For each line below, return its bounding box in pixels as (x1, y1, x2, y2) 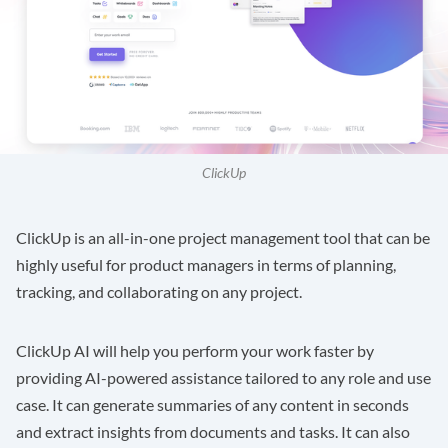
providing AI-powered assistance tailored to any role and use (16, 367, 431, 387)
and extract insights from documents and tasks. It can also (16, 421, 410, 441)
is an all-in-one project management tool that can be (71, 227, 430, 247)
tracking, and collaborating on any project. (16, 281, 302, 301)
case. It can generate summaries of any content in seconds (16, 394, 409, 414)
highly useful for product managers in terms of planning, (16, 254, 396, 274)
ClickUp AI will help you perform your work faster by (16, 340, 374, 360)
